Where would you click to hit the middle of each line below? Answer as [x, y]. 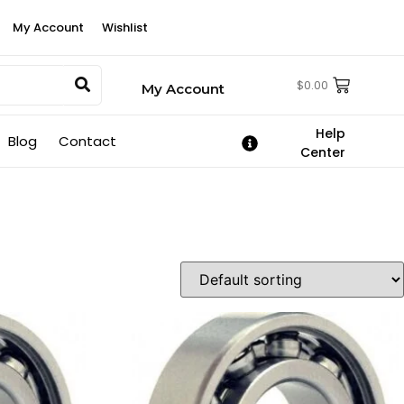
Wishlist [124, 28]
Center [323, 152]
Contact [88, 141]
